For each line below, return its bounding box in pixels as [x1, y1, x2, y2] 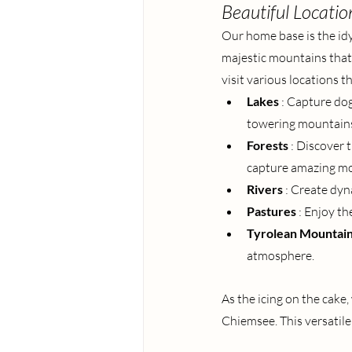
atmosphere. [247, 247, 314, 264]
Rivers [247, 181, 283, 197]
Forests [247, 137, 288, 153]
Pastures [247, 203, 296, 219]
